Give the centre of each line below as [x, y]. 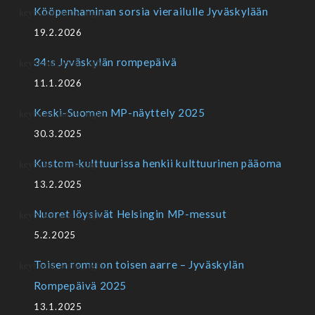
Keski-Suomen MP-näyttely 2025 [119, 113]
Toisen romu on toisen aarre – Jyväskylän [139, 265]
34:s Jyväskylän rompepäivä [105, 62]
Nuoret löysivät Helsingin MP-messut [130, 214]
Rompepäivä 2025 [80, 286]
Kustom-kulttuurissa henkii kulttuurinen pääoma [157, 163]
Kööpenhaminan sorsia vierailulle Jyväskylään [151, 12]
